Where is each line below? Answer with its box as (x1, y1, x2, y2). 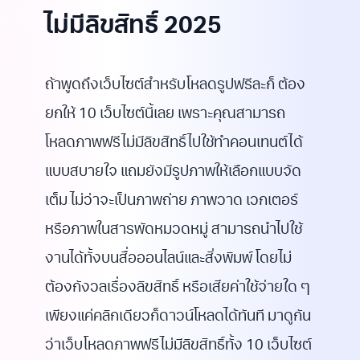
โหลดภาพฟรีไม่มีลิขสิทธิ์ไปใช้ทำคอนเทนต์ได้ (45, 137, 303, 151)
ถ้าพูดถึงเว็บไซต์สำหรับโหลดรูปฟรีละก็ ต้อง (45, 79, 305, 93)
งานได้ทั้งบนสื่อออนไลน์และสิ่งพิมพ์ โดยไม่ (45, 252, 292, 267)
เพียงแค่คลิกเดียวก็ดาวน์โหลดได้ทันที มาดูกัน (45, 310, 311, 325)
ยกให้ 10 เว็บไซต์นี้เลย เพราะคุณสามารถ (45, 108, 285, 122)
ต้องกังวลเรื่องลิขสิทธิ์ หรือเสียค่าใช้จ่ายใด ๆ (45, 281, 310, 296)
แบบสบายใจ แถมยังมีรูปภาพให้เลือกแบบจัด (45, 166, 301, 180)
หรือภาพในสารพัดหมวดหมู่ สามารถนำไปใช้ (45, 223, 302, 238)
